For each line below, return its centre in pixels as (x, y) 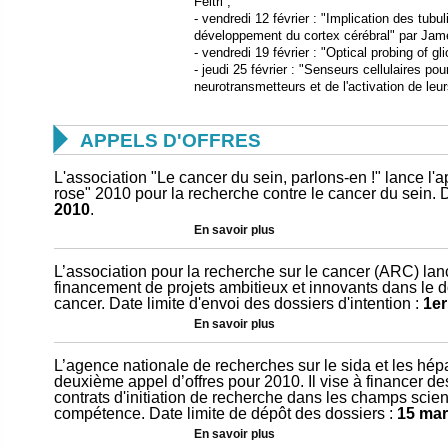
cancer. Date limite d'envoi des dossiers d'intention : (238, 303)
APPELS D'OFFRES (170, 140)
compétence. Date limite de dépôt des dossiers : (225, 413)
